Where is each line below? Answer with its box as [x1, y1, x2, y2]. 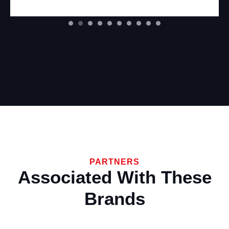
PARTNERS [89, 157, 140, 166]
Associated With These [17, 167, 212, 187]
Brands [84, 188, 145, 209]
